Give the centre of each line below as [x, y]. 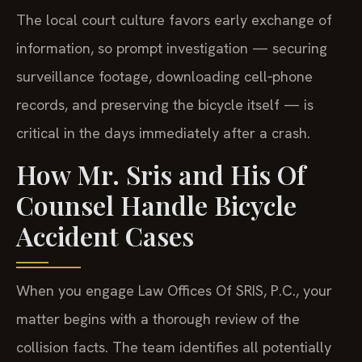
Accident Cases [105, 235]
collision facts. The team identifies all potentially [174, 347]
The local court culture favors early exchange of [174, 20]
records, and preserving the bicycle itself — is [165, 105]
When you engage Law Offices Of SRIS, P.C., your [174, 290]
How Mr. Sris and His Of [161, 174]
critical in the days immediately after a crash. [163, 133]
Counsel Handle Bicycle [156, 204]
